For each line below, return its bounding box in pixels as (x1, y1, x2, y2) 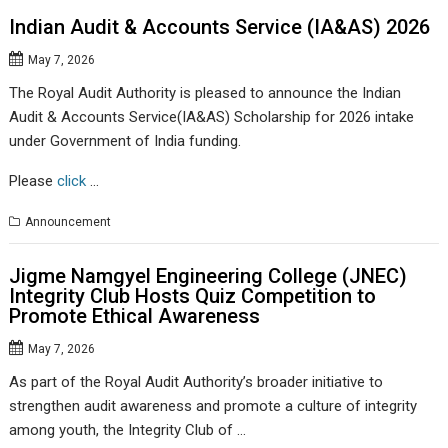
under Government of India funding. (9, 131, 242, 150)
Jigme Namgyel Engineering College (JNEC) (9, 264, 408, 289)
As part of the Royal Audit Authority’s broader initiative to (9, 373, 384, 392)
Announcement (25, 214, 112, 229)
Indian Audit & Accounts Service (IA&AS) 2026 (9, 14, 431, 39)
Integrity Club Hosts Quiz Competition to (9, 284, 377, 309)
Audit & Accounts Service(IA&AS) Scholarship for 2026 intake (9, 107, 415, 126)
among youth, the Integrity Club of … (9, 421, 247, 440)
